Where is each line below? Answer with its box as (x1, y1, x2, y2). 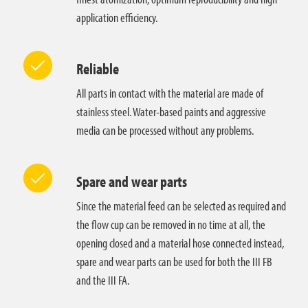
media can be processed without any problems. (76, 122, 254, 138)
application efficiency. (76, 9, 158, 25)
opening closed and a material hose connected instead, (76, 234, 285, 251)
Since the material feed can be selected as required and (76, 197, 287, 214)
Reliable (76, 59, 120, 78)
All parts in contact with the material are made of (76, 85, 264, 101)
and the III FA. (76, 272, 130, 288)
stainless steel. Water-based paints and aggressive (76, 103, 267, 120)
